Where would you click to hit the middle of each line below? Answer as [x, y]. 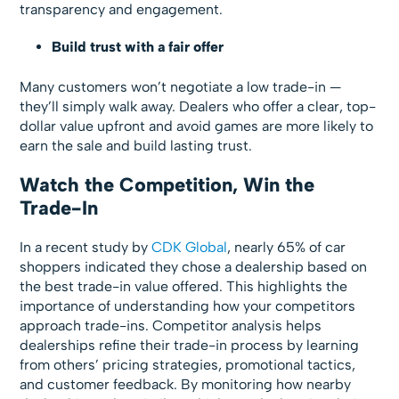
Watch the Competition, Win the [167, 184]
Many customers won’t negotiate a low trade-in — [181, 86]
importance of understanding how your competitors [188, 305]
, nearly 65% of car [287, 247]
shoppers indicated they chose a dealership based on [194, 266]
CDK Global [190, 247]
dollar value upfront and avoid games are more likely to [197, 126]
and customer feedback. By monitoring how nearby [186, 384]
